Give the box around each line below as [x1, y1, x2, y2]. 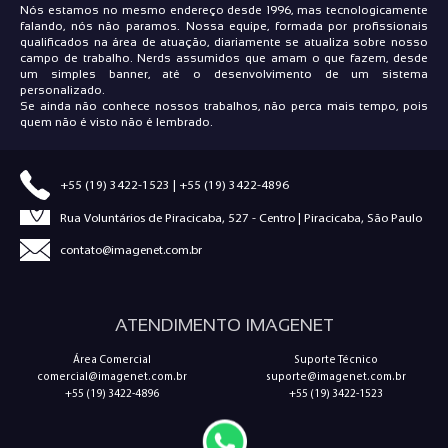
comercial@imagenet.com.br [37, 369, 187, 383]
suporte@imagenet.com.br [266, 369, 406, 383]
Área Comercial [73, 352, 151, 366]
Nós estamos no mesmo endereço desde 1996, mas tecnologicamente [20, 3, 428, 17]
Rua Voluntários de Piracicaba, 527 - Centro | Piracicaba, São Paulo [60, 210, 422, 225]
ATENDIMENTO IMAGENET [114, 315, 334, 335]
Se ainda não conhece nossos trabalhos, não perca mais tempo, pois [20, 99, 428, 113]
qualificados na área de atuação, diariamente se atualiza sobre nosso [20, 35, 428, 49]
